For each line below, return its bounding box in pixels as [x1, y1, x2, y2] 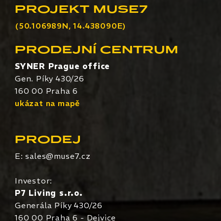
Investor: [15, 175, 53, 185]
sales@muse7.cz [25, 150, 91, 161]
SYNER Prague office [15, 61, 110, 71]
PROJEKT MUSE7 [15, 5, 148, 16]
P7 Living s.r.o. [15, 187, 83, 198]
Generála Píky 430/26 [15, 200, 103, 210]
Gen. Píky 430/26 [15, 73, 84, 83]
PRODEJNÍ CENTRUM [15, 45, 179, 57]
